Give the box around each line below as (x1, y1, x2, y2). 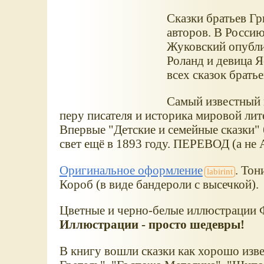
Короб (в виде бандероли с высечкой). (59, 177, 262, 191)
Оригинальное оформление (59, 163, 203, 177)
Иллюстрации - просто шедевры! (59, 217, 245, 232)
